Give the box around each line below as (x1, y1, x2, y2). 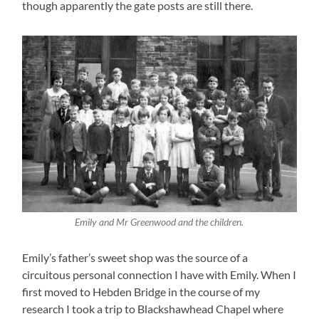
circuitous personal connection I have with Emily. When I (22, 268, 297, 282)
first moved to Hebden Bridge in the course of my (22, 285, 261, 299)
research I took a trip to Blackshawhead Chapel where (22, 302, 284, 316)
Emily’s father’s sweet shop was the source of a (22, 251, 249, 265)
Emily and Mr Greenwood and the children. (75, 216, 244, 229)
